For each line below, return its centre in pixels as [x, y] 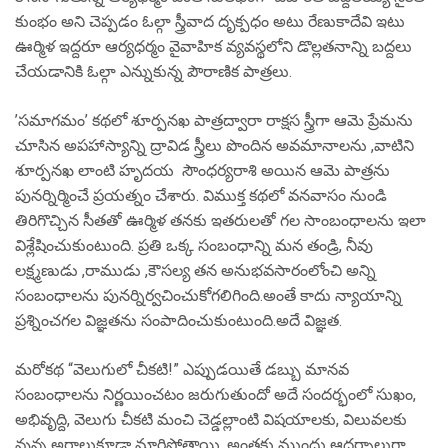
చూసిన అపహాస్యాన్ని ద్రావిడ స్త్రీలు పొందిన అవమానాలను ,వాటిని [214, 145]
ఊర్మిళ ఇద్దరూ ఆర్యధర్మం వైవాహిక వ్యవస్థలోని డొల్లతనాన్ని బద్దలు [213, 46]
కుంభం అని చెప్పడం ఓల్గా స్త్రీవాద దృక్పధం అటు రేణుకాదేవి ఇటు [210, 21]
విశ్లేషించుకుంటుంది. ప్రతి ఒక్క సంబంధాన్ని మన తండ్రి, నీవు [194, 245]
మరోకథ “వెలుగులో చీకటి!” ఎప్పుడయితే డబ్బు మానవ [182, 369]
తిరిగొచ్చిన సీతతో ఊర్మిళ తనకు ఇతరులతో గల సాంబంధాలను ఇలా [220, 220]
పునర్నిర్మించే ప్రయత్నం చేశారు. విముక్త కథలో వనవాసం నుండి [201, 195]
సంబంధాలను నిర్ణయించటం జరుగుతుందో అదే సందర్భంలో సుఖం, [215, 394]
